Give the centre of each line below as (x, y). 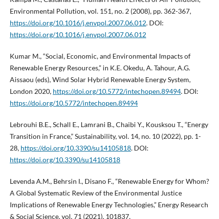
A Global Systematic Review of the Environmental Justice (96, 193)
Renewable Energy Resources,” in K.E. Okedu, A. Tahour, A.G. (100, 68)
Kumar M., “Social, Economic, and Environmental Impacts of (100, 56)
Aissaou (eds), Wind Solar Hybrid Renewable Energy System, (100, 80)
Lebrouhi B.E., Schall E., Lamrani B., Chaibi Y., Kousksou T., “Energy (109, 125)
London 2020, (31, 91)
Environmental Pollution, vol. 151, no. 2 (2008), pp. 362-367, (100, 11)
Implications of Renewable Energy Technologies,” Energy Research (109, 205)
